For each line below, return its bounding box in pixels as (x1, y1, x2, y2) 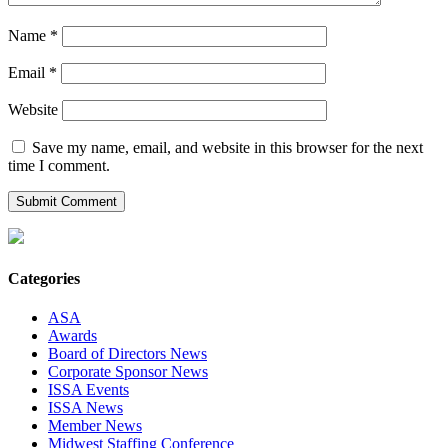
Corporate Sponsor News (48, 362, 208, 380)
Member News (48, 416, 142, 434)
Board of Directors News (48, 344, 207, 362)
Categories (8, 269, 80, 287)
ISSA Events (48, 380, 129, 398)
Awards (48, 326, 97, 344)
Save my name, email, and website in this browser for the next (32, 139, 423, 157)
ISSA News (48, 398, 123, 416)
